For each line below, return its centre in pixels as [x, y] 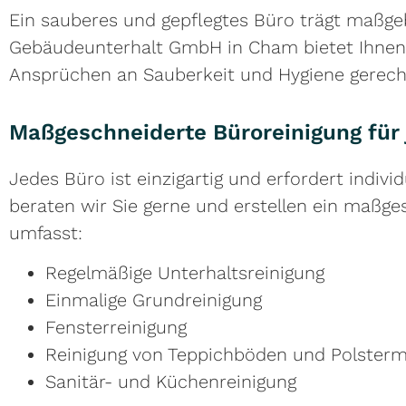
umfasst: [46, 233]
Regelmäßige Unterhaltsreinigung [185, 273]
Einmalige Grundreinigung [154, 300]
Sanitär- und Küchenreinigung [171, 382]
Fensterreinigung [116, 328]
